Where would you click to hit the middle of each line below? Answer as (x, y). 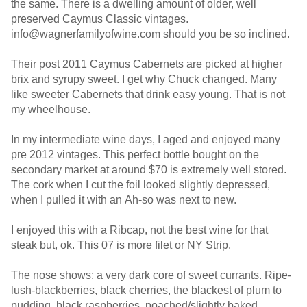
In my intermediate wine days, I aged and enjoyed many (146, 139)
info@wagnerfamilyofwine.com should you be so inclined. (152, 34)
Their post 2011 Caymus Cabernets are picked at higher (147, 64)
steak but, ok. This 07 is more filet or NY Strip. (122, 245)
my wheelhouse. (52, 109)
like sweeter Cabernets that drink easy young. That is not (148, 94)
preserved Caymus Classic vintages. (100, 19)
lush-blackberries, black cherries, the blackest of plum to (146, 290)
